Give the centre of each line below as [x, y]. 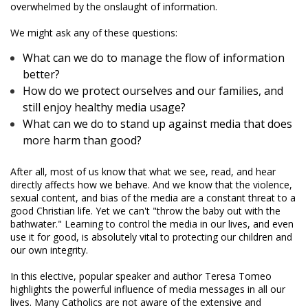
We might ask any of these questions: [94, 32]
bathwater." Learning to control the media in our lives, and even [152, 223]
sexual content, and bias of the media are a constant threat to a [153, 197]
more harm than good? [82, 140]
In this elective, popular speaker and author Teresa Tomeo [141, 276]
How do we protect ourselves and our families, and [153, 90]
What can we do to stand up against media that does [158, 123]
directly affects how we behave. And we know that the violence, [151, 184]
